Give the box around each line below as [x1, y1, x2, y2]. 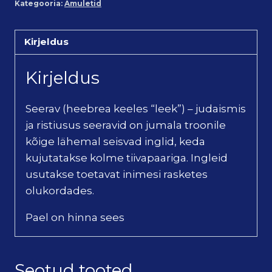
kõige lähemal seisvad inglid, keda [25, 135, 205, 148]
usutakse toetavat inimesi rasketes [25, 168, 208, 180]
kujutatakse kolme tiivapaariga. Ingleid [25, 151, 228, 164]
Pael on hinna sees [25, 211, 124, 223]
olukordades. [25, 184, 94, 197]
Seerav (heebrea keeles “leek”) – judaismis [25, 102, 246, 115]
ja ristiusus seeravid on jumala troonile [25, 118, 226, 131]
